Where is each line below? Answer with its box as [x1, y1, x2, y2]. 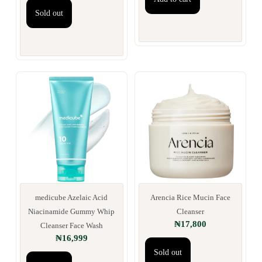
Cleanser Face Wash [40, 221, 103, 230]
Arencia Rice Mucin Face [150, 193, 231, 202]
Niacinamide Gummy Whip [28, 207, 115, 216]
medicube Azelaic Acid [35, 193, 108, 202]
